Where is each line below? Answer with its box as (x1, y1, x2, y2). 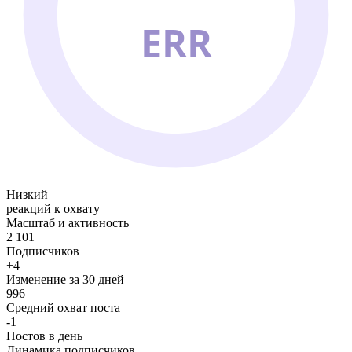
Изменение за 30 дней (6, 272, 124, 286)
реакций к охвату (6, 201, 100, 215)
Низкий (6, 187, 48, 201)
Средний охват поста (6, 300, 120, 314)
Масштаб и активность (6, 215, 129, 229)
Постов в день (6, 328, 82, 343)
